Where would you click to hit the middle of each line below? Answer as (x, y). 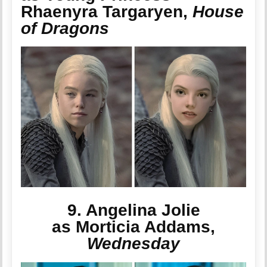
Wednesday (133, 244)
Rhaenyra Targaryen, (107, 11)
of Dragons (65, 28)
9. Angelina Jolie (133, 210)
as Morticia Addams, (133, 227)
